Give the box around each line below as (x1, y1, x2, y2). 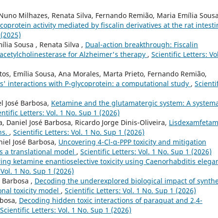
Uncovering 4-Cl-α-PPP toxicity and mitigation (58, 137, 206, 147)
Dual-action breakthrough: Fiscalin (85, 40, 198, 50)
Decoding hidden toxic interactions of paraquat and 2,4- (19, 196, 202, 205)
